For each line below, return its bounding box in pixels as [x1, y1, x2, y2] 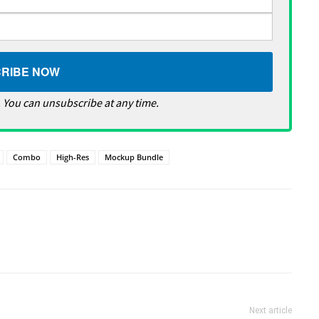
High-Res [56, 152, 90, 162]
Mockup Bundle [105, 152, 164, 162]
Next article [249, 305, 292, 315]
